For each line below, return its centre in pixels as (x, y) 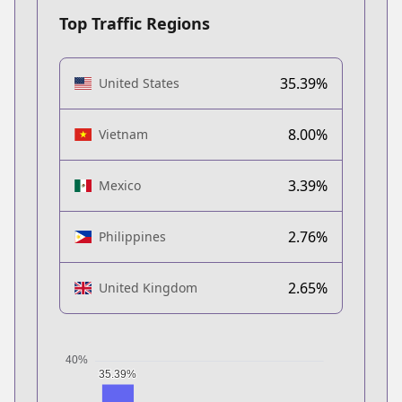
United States (139, 83)
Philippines (132, 236)
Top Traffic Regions (135, 23)
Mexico (119, 185)
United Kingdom (148, 287)
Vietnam (123, 134)
